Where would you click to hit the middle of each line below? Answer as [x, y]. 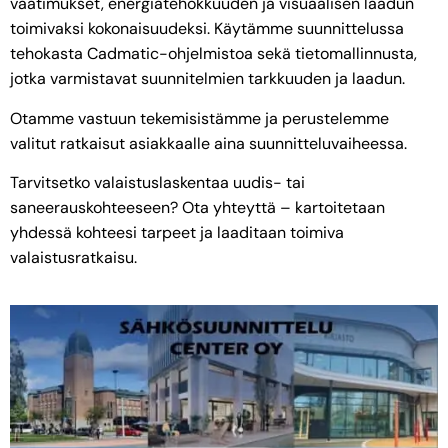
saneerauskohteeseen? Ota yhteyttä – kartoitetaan [197, 208]
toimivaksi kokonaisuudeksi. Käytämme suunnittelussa [207, 29]
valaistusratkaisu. [73, 258]
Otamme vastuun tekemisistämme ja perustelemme [199, 118]
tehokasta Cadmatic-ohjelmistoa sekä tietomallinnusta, [213, 54]
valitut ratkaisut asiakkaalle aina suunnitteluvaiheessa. [208, 143]
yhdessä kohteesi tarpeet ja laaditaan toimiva [177, 233]
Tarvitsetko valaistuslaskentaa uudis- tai [157, 183]
